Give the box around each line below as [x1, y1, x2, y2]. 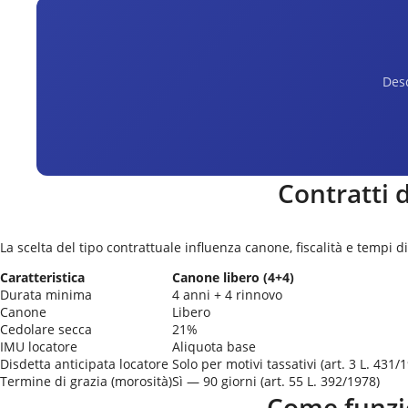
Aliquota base [172, 338, 256, 355]
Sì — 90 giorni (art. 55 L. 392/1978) [172, 372, 380, 390]
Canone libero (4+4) [172, 269, 294, 286]
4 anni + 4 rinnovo [172, 286, 282, 303]
